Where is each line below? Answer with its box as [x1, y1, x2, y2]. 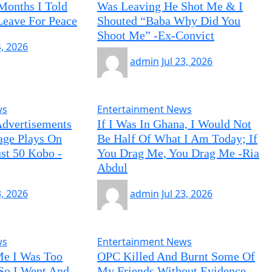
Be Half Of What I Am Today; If [97, 132, 257, 145]
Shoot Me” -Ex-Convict [97, 29, 214, 42]
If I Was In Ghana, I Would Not [97, 117, 251, 131]
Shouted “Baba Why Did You [97, 14, 240, 27]
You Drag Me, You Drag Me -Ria [97, 146, 259, 160]
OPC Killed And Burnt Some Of [97, 250, 255, 263]
